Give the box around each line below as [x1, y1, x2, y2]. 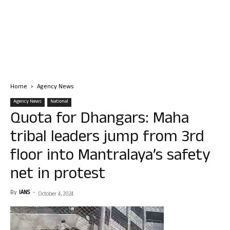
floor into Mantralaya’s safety [10, 143, 210, 170]
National [50, 98, 68, 106]
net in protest [10, 162, 105, 189]
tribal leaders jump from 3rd [10, 125, 204, 152]
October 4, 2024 [38, 190, 73, 199]
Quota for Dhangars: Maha [10, 106, 189, 133]
